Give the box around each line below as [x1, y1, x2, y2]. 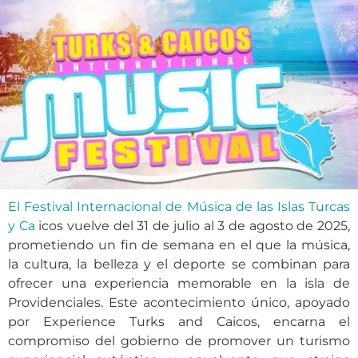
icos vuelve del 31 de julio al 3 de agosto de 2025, [34, 218, 351, 233]
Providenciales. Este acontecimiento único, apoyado [8, 295, 350, 310]
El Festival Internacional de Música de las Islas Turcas [8, 199, 350, 214]
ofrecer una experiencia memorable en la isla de [8, 276, 350, 291]
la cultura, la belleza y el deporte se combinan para [8, 257, 350, 272]
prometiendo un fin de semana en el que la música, [8, 237, 350, 253]
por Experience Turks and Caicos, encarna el [8, 314, 350, 329]
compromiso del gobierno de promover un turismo [8, 333, 350, 348]
